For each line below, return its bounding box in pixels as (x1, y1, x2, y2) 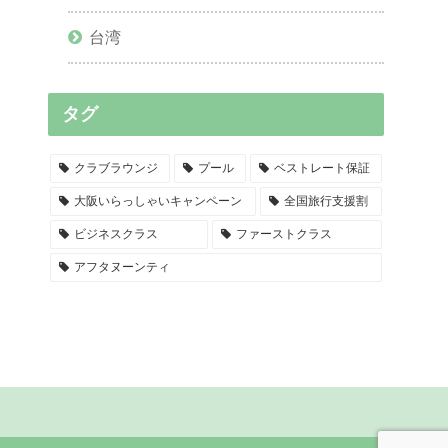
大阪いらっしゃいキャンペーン (73, 193, 242, 208)
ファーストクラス (235, 226, 332, 241)
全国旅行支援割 (283, 193, 368, 208)
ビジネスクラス (73, 226, 158, 241)
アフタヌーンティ (73, 259, 170, 274)
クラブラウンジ (73, 160, 158, 175)
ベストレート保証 (273, 160, 370, 175)
